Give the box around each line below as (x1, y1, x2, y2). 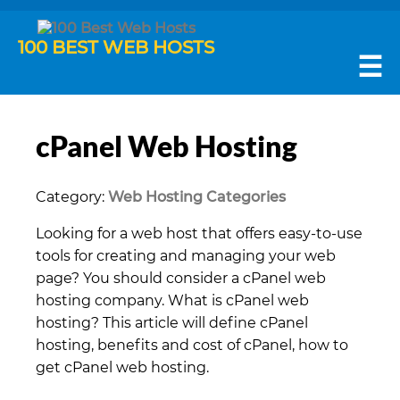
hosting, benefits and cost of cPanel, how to (36, 336, 348, 354)
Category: (36, 187, 108, 205)
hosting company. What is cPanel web (36, 291, 309, 309)
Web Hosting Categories (108, 187, 286, 205)
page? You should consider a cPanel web (36, 269, 326, 287)
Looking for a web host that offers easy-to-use (36, 224, 362, 242)
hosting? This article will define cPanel (36, 313, 308, 331)
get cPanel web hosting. (36, 358, 209, 376)
